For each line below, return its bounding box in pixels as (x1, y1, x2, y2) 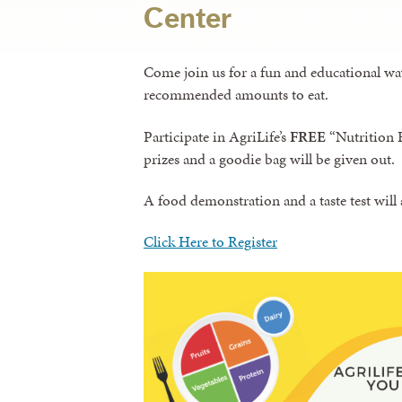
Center (144, 4, 232, 33)
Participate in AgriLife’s (144, 125, 290, 147)
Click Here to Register (144, 231, 277, 253)
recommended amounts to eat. (144, 83, 328, 106)
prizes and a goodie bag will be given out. (144, 147, 395, 170)
